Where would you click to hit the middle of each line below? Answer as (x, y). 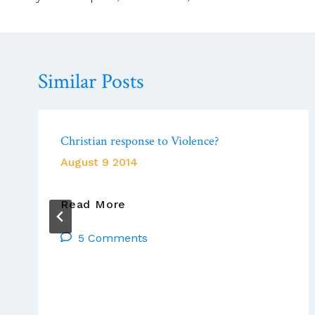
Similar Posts (91, 82)
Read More (94, 204)
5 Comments (113, 238)
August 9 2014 (99, 162)
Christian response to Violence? (140, 141)
